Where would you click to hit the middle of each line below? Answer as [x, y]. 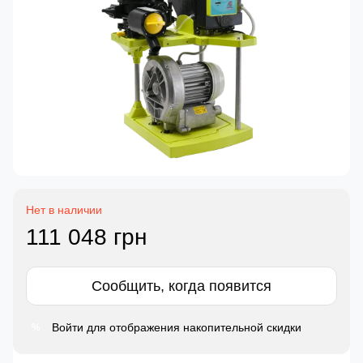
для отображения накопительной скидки [192, 328]
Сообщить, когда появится [181, 286]
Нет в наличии [64, 210]
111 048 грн [86, 237]
